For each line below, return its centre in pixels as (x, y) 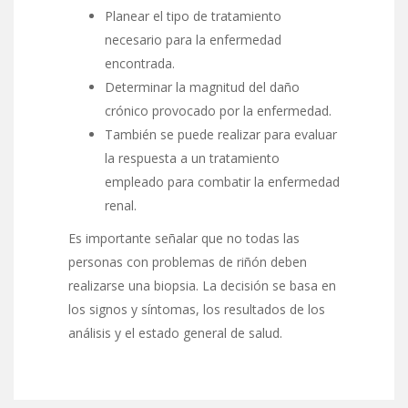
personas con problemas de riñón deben (188, 261)
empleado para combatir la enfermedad (222, 181)
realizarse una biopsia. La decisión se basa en (202, 285)
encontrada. (140, 63)
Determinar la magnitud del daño (202, 87)
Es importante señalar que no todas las (184, 238)
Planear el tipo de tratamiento (193, 15)
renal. (121, 205)
